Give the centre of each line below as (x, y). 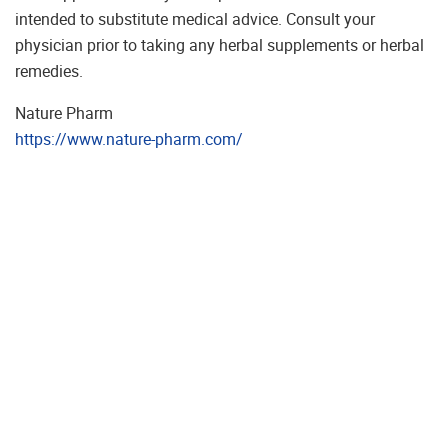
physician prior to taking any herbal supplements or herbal (219, 44)
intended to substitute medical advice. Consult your (195, 18)
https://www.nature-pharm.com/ (129, 138)
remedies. (49, 70)
